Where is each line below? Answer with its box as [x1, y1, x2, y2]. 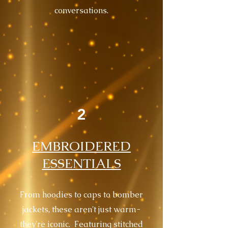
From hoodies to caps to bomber [19, 189, 143, 200]
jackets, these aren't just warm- [22, 204, 140, 215]
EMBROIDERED [32, 137, 131, 155]
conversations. [54, 5, 108, 16]
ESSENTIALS [42, 154, 121, 172]
